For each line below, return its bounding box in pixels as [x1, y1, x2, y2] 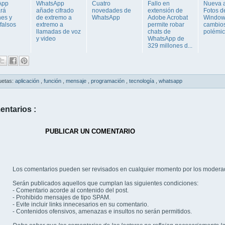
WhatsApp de [148, 35, 184, 43]
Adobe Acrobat [148, 14, 188, 22]
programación [91, 78, 126, 84]
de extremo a [36, 14, 72, 22]
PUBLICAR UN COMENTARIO [45, 128, 135, 136]
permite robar [148, 21, 184, 29]
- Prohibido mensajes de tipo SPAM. [13, 193, 110, 201]
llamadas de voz [36, 28, 81, 36]
